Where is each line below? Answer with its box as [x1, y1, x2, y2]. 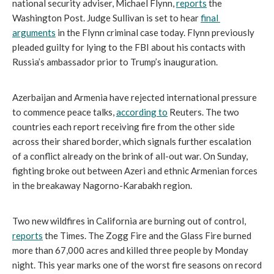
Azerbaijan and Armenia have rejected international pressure [12, 92, 257, 103]
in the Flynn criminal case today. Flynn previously [56, 27, 254, 38]
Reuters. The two [168, 106, 239, 117]
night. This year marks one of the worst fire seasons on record [12, 259, 262, 270]
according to [116, 106, 168, 117]
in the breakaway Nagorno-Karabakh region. [12, 180, 192, 191]
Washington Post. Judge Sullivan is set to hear [12, 12, 201, 23]
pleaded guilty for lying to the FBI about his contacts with [12, 42, 245, 53]
